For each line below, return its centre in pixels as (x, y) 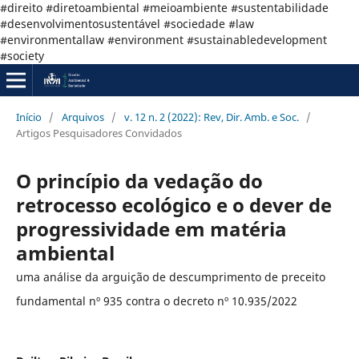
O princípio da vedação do (139, 180)
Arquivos (83, 117)
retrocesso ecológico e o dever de (173, 204)
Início (28, 117)
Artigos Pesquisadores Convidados (99, 133)
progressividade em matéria (151, 228)
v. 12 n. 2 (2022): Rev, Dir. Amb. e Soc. (211, 117)
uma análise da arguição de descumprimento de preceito (170, 276)
